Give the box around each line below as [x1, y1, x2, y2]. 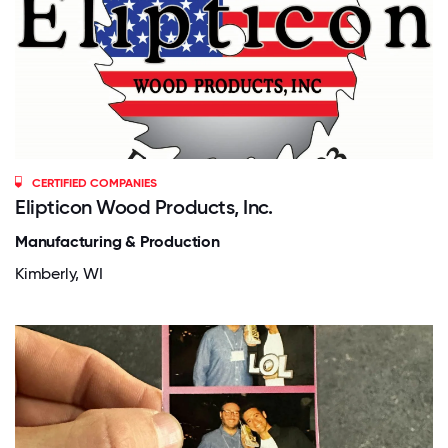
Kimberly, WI [15, 263, 103, 283]
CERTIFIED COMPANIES [32, 175, 158, 190]
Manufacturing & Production [15, 231, 220, 251]
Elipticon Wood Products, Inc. [15, 194, 273, 219]
